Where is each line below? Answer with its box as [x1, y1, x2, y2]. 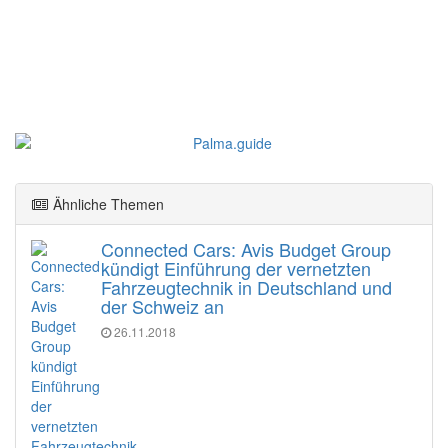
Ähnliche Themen [49, 193, 164, 214]
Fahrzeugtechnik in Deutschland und [101, 273, 392, 300]
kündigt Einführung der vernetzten [101, 254, 371, 281]
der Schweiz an [101, 292, 224, 319]
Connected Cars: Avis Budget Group [101, 235, 391, 262]
